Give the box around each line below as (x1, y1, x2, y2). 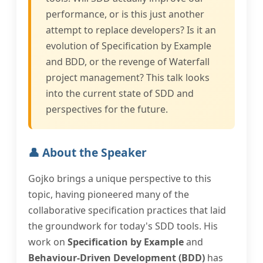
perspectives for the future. (46, 103, 168, 116)
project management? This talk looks (46, 71, 210, 84)
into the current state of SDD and (46, 87, 194, 100)
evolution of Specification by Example (46, 39, 211, 52)
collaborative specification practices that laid (28, 204, 226, 217)
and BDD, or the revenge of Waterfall (46, 55, 210, 68)
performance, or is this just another (46, 8, 204, 21)
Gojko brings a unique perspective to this (28, 172, 211, 185)
